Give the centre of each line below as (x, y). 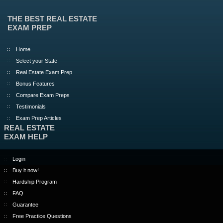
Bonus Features (35, 84)
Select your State (37, 61)
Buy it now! (25, 170)
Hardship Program (34, 181)
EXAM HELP (26, 137)
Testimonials (31, 107)
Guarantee (25, 204)
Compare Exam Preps (43, 95)
